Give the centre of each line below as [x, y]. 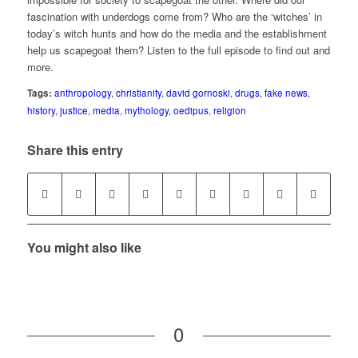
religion [229, 111]
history [41, 111]
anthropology [82, 93]
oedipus [191, 111]
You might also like [84, 248]
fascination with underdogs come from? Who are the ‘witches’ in [174, 17]
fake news [286, 93]
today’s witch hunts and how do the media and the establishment [177, 34]
